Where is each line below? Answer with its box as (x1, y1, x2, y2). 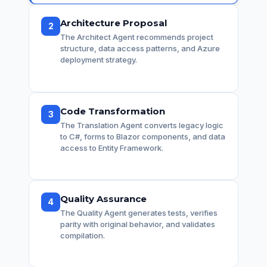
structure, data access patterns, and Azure (60, 44, 220, 54)
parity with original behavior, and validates (60, 219, 215, 229)
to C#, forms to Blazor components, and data (60, 131, 225, 141)
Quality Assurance (60, 193, 147, 204)
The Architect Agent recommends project (60, 32, 213, 42)
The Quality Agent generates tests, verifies (60, 207, 218, 218)
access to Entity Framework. (60, 142, 163, 153)
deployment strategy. (60, 55, 137, 65)
